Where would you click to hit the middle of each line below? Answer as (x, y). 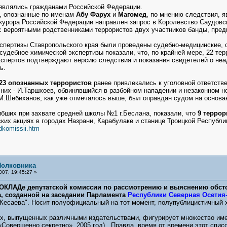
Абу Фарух (94, 14)
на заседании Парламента (84, 195)
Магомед (132, 14)
